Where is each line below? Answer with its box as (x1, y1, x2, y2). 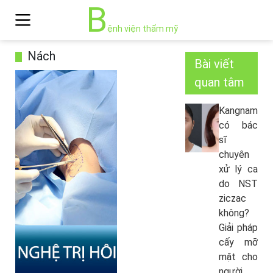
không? (218, 207, 249, 219)
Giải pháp (218, 222, 258, 233)
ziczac (218, 193, 246, 204)
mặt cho (218, 251, 258, 263)
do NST (218, 178, 258, 190)
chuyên (218, 149, 249, 160)
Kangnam (218, 105, 258, 116)
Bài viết (194, 57, 234, 71)
